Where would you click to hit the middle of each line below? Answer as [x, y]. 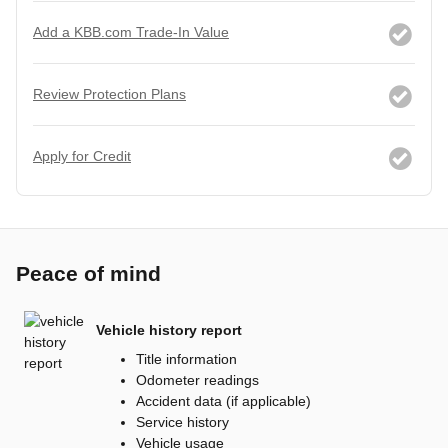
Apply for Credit [82, 156]
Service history [182, 422]
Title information [186, 359]
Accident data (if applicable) [223, 401]
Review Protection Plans [109, 94]
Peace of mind [88, 274]
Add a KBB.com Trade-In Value [131, 32]
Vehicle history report [169, 329]
